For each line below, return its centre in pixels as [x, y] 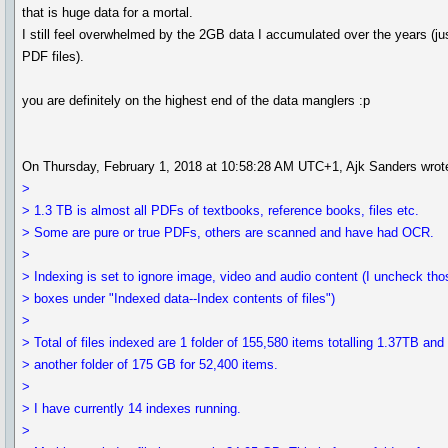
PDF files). [53, 56]
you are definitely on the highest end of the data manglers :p [196, 100]
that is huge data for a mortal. [108, 12]
